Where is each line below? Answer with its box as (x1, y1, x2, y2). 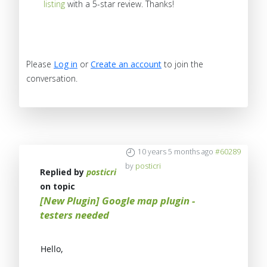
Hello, (41, 243, 63, 255)
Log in (54, 58, 77, 70)
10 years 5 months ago (138, 147, 213, 157)
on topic (40, 181, 75, 193)
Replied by (40, 166, 86, 178)
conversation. (26, 73, 77, 85)
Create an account (91, 58, 162, 70)
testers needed (40, 208, 109, 222)
